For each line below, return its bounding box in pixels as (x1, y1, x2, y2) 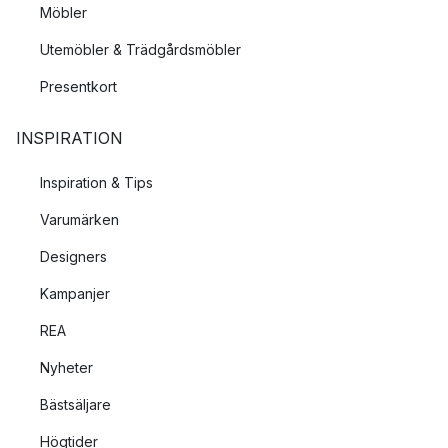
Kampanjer (40, 285, 110, 302)
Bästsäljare (40, 396, 111, 413)
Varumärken (40, 211, 119, 228)
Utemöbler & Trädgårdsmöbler (40, 41, 241, 58)
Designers (40, 248, 107, 265)
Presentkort (40, 78, 117, 95)
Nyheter (40, 359, 93, 376)
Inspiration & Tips (40, 174, 153, 191)
